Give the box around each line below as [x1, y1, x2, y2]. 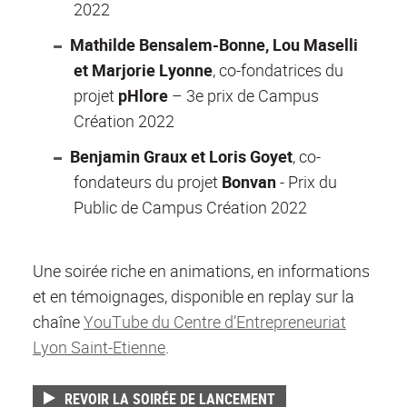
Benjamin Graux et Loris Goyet [69, 145, 293, 168]
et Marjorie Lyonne [74, 59, 213, 82]
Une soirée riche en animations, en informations [33, 260, 370, 283]
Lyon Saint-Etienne [33, 336, 165, 359]
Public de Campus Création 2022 [74, 196, 307, 219]
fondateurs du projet [74, 171, 222, 194]
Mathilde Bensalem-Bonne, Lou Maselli [69, 34, 358, 56]
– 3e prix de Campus [172, 84, 319, 107]
